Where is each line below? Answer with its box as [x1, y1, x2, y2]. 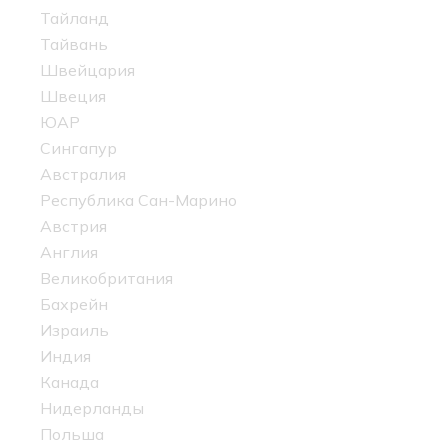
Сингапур [40, 138, 117, 159]
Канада [40, 372, 99, 393]
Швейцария [40, 60, 135, 81]
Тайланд [40, 8, 109, 29]
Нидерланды [40, 398, 144, 419]
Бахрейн [40, 294, 108, 315]
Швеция [40, 86, 106, 107]
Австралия [40, 164, 126, 185]
